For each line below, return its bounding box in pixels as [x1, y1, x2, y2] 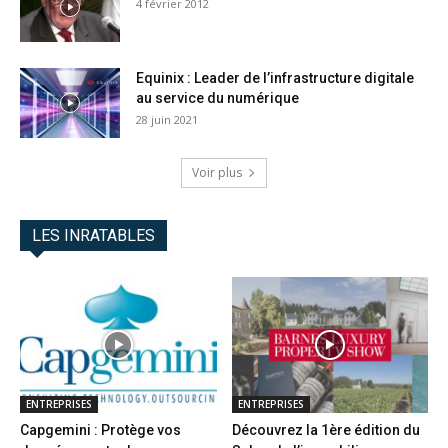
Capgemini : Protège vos [20, 421, 181, 438]
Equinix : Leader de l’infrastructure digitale [136, 70, 414, 87]
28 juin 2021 [136, 112, 198, 128]
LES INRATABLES [32, 226, 155, 246]
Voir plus [192, 164, 242, 182]
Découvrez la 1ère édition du [231, 421, 420, 438]
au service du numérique [136, 90, 299, 107]
